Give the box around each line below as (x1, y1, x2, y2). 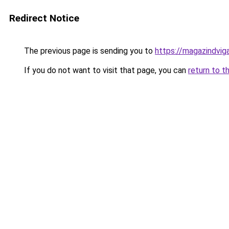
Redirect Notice (9, 12, 79, 24)
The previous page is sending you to (22, 46, 155, 56)
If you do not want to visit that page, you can (22, 65, 188, 75)
